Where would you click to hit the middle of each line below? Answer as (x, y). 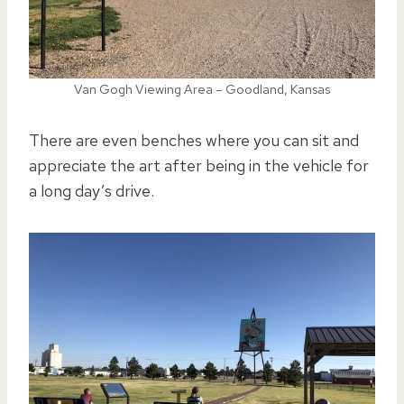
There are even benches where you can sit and (194, 140)
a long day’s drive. (92, 190)
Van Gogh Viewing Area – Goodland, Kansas (202, 88)
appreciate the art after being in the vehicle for (199, 165)
